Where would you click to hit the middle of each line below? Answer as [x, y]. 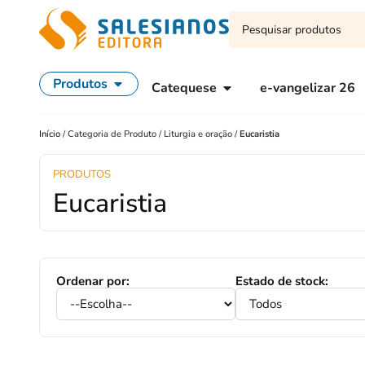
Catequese [184, 88]
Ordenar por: [93, 281]
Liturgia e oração [198, 134]
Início [51, 134]
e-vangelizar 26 [308, 88]
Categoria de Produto [112, 134]
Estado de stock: [282, 281]
